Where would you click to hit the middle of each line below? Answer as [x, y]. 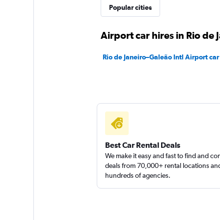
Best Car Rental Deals [142, 145]
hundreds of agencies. [137, 175]
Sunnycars [175, 50]
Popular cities [130, 7]
